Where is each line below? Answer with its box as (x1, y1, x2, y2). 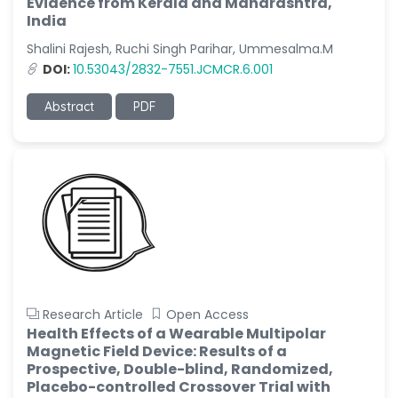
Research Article (43, 306, 143, 323)
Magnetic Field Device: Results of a (27, 341, 287, 362)
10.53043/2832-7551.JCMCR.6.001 (73, 60, 273, 78)
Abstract (44, 99, 94, 115)
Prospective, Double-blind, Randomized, (27, 359, 333, 379)
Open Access (166, 306, 249, 323)
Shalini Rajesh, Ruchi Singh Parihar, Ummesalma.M (27, 40, 333, 58)
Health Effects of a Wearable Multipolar (27, 323, 326, 344)
